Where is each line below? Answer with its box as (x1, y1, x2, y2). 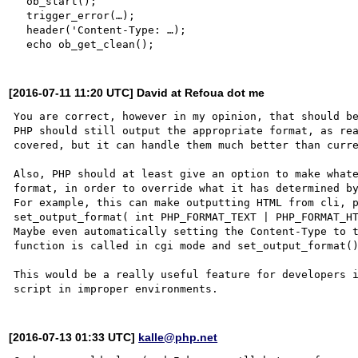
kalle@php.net (138, 330, 218, 344)
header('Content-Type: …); (14, 23, 27, 36)
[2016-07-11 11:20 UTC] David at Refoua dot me (9, 86, 265, 99)
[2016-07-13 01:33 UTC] (9, 330, 139, 344)
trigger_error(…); (14, 9, 27, 22)
